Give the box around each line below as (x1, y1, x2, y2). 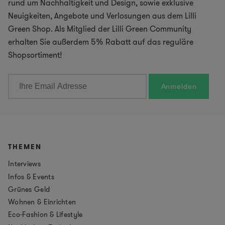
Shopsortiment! (8, 49, 62, 61)
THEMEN (8, 142, 42, 152)
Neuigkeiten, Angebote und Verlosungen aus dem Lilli (8, 10, 196, 22)
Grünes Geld (8, 184, 50, 194)
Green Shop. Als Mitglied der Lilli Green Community (8, 23, 191, 35)
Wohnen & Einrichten (8, 197, 76, 207)
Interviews (8, 159, 41, 169)
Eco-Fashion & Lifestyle (8, 209, 83, 220)
